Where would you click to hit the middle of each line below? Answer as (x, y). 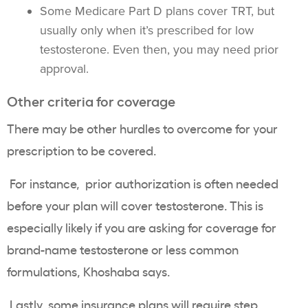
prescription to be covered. (81, 150)
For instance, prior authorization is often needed (144, 183)
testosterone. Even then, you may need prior (159, 50)
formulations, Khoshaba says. (88, 271)
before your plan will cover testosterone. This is (135, 205)
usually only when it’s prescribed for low (147, 31)
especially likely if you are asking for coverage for (142, 227)
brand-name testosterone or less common (123, 249)
